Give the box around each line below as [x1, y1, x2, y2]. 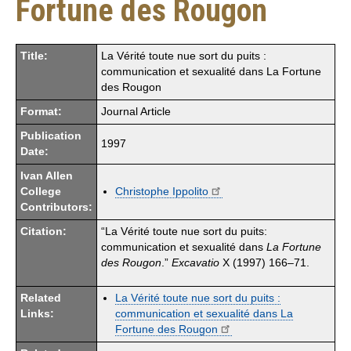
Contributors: [20, 201, 92, 213]
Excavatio [172, 256, 219, 269]
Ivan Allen [20, 169, 73, 182]
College [20, 185, 61, 197]
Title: [20, 49, 48, 62]
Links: [20, 307, 54, 320]
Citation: [20, 225, 67, 237]
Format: [20, 105, 62, 118]
